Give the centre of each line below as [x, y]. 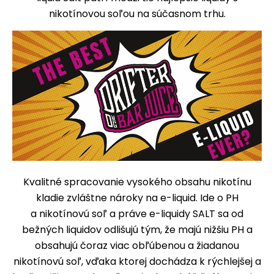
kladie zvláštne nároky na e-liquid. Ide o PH [137, 198]
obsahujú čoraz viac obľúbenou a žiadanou [137, 246]
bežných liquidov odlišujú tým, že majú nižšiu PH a [137, 230]
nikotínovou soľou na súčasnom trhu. [137, 13]
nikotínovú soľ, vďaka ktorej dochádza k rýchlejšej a [137, 262]
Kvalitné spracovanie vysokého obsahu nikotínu [137, 182]
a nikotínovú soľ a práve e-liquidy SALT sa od [137, 214]
